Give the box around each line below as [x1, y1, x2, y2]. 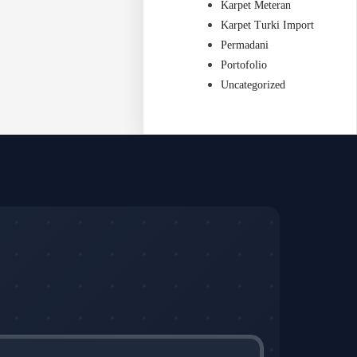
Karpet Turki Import [221, 19, 315, 32]
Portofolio [221, 59, 268, 72]
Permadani [221, 39, 269, 52]
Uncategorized [221, 79, 286, 92]
